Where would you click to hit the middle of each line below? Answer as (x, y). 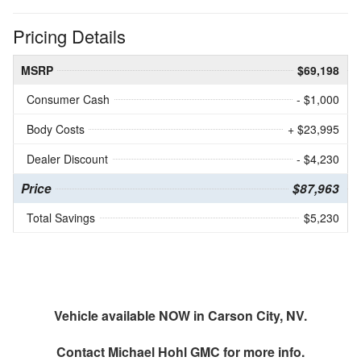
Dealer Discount (67, 158)
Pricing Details (69, 35)
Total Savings (61, 217)
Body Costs (56, 129)
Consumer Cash (68, 99)
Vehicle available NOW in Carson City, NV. (180, 315)
